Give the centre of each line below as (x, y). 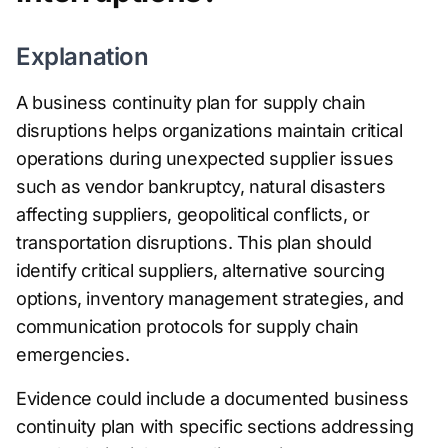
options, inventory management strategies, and (210, 298)
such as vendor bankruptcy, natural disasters (201, 186)
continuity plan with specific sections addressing (215, 426)
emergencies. (73, 354)
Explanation (82, 56)
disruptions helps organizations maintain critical (209, 130)
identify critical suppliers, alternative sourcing (200, 270)
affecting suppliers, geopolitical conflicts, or (193, 214)
